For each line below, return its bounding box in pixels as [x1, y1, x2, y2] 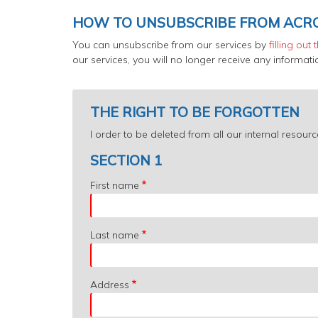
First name [90, 178, 139, 192]
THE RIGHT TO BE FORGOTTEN [90, 102, 300, 121]
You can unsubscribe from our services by [72, 38, 266, 51]
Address [90, 278, 129, 291]
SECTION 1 [90, 150, 163, 169]
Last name [90, 228, 139, 241]
